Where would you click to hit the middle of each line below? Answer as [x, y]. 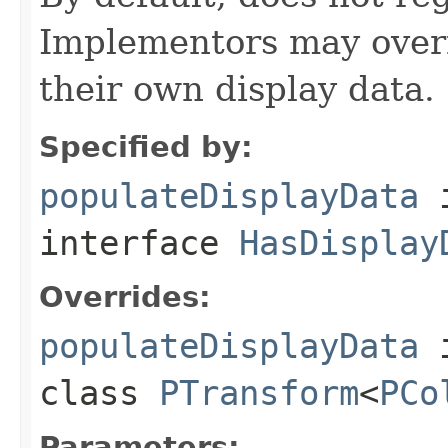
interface [139, 242]
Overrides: [125, 296]
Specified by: [146, 146]
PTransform [259, 392]
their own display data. [237, 88]
